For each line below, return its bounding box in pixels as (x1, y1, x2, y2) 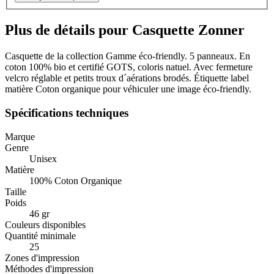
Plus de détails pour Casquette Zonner (5, 22, 245, 39)
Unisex (29, 153, 57, 164)
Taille (5, 186, 26, 197)
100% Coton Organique (29, 175, 122, 186)
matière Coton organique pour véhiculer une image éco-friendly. (5, 84, 251, 95)
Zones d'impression (5, 252, 80, 263)
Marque (5, 131, 35, 142)
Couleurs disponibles (5, 219, 86, 230)
